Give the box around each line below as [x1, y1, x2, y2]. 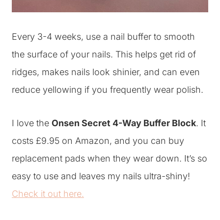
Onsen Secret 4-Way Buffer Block [52, 118, 196, 128]
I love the [12, 118, 52, 128]
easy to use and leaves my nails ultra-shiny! [12, 171, 190, 181]
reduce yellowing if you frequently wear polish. [12, 84, 203, 95]
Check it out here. [12, 189, 84, 199]
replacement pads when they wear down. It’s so [12, 153, 207, 164]
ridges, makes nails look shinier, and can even [12, 67, 200, 77]
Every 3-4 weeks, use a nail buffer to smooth [12, 31, 195, 42]
